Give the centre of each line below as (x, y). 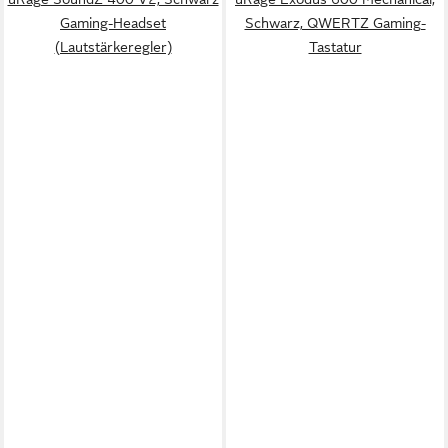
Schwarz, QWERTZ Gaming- (335, 23)
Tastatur (335, 47)
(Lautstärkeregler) (113, 47)
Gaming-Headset (113, 23)
